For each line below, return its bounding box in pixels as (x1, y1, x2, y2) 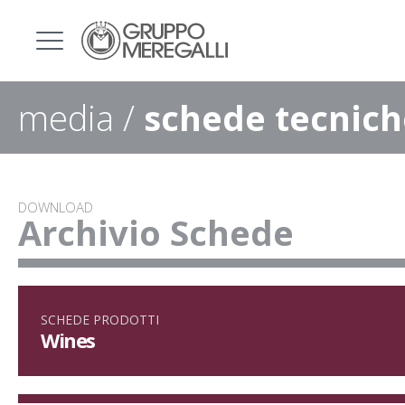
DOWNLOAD (18, 198, 93, 216)
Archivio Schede (18, 209, 294, 256)
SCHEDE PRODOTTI (41, 310, 159, 328)
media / (18, 94, 144, 141)
